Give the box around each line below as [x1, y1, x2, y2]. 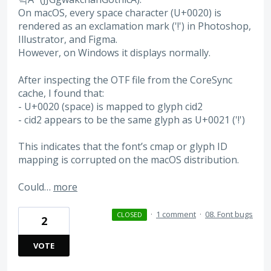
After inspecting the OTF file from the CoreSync [18, 73, 232, 87]
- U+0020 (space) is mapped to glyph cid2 [18, 99, 203, 113]
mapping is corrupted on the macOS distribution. [18, 153, 239, 167]
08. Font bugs [205, 208, 253, 220]
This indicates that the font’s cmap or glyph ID [18, 140, 227, 154]
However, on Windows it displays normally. [18, 46, 211, 60]
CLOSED [116, 209, 142, 219]
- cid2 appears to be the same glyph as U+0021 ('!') [18, 113, 245, 126]
